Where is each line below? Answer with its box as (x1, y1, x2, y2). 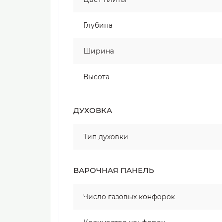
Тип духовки (83, 132, 128, 141)
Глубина (83, 21, 112, 30)
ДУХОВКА (73, 106, 112, 115)
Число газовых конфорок (83, 192, 175, 201)
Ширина (83, 47, 114, 55)
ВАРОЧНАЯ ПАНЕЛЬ (73, 166, 154, 175)
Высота (83, 72, 110, 81)
